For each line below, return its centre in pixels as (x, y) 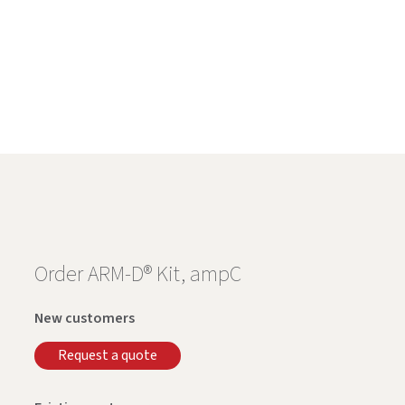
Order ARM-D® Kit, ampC (138, 274)
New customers (85, 318)
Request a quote (107, 356)
